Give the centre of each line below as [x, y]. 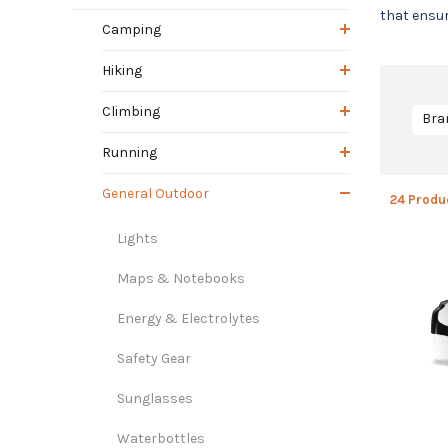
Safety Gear [154, 358]
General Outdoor [155, 193]
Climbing [131, 111]
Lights [137, 238]
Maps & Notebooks [181, 278]
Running [129, 152]
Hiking [122, 70]
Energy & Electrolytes [188, 318]
